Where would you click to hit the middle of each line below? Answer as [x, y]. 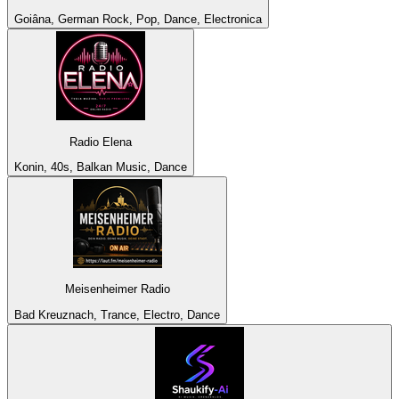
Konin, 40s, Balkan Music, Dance [101, 167]
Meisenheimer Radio [117, 289]
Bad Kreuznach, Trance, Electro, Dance [117, 314]
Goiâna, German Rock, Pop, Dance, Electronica [138, 20]
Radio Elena [101, 142]
